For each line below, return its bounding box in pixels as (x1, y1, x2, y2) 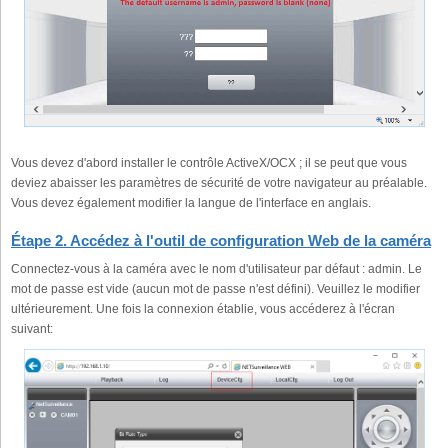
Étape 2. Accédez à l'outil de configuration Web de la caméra (11, 232, 431, 250)
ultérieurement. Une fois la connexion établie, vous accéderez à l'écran (11, 302, 395, 317)
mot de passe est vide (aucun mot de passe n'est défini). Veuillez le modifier (11, 282, 420, 297)
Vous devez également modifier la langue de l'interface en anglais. (11, 196, 371, 211)
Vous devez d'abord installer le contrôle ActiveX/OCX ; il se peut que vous (11, 156, 407, 171)
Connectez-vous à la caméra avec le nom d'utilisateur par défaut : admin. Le (11, 262, 422, 277)
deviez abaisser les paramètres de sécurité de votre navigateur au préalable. (11, 176, 427, 191)
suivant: (11, 322, 53, 337)
